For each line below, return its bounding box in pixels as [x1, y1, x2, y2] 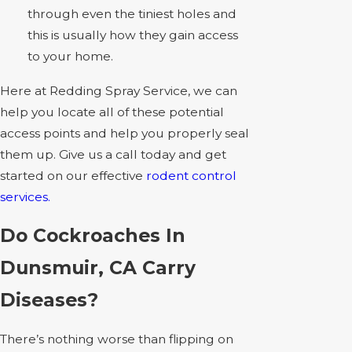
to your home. [27, 48, 113, 64]
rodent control [146, 167, 236, 183]
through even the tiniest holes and [27, 5, 236, 21]
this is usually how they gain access [27, 27, 238, 42]
